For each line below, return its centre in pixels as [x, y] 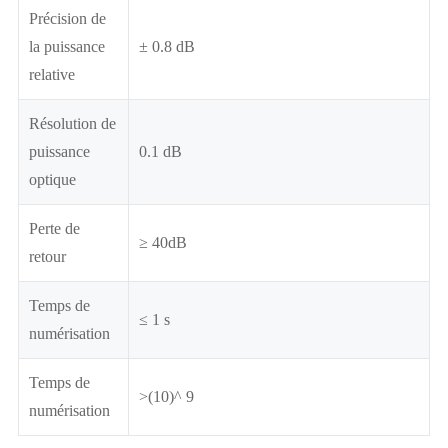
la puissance [67, 46]
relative [52, 74]
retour [47, 256]
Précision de [67, 18]
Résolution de [72, 123]
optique [52, 179]
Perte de [54, 228]
